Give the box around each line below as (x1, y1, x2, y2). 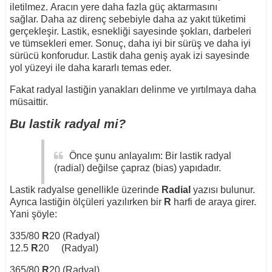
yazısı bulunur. (190, 184, 255, 195)
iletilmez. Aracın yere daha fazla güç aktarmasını (9, 1, 217, 12)
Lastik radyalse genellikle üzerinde (9, 184, 161, 195)
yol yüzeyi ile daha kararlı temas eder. (9, 62, 171, 73)
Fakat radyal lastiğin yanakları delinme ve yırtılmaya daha (9, 84, 256, 95)
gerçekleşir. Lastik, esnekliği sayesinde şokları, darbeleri (9, 25, 251, 36)
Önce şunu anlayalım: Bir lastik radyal (69, 150, 231, 161)
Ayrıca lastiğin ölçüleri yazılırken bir (9, 196, 164, 207)
